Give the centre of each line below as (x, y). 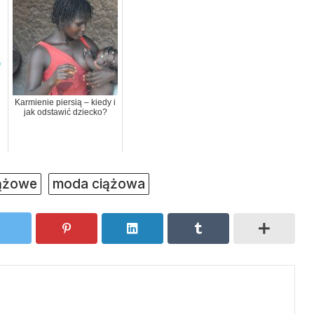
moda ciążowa (99, 183)
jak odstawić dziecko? (65, 112)
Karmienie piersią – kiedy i (65, 102)
